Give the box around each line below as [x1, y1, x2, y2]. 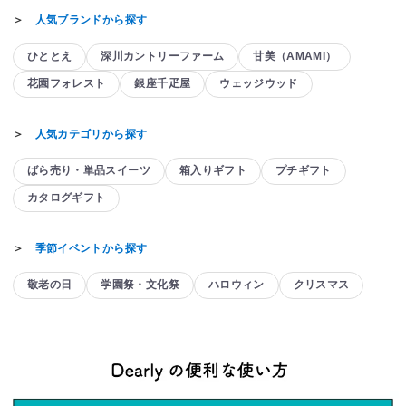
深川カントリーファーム [101, 50, 225, 63]
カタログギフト [27, 191, 106, 205]
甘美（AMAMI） [253, 50, 337, 63]
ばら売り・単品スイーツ [27, 164, 150, 178]
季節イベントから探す [34, 241, 148, 255]
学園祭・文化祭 [101, 278, 179, 292]
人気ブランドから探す [34, 13, 148, 26]
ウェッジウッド [219, 77, 298, 91]
